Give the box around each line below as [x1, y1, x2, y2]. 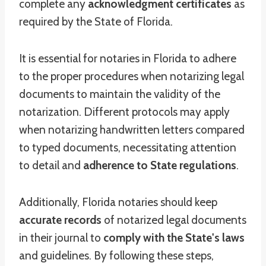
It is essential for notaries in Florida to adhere [19, 52, 236, 65]
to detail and [19, 159, 83, 172]
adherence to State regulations [83, 159, 236, 172]
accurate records [19, 213, 102, 227]
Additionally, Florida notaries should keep [19, 195, 217, 209]
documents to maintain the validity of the [19, 87, 220, 101]
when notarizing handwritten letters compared [19, 123, 245, 137]
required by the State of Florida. [19, 15, 173, 28]
